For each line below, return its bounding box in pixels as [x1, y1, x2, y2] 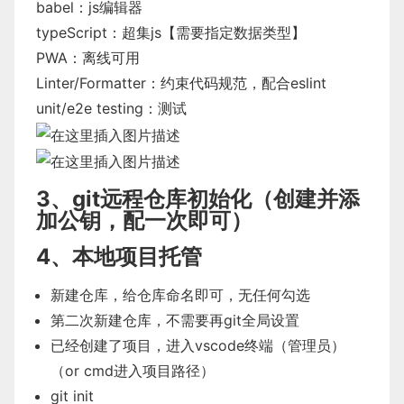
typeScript [36, 23, 107, 41]
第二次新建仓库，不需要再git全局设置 [50, 311, 299, 330]
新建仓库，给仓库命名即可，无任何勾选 [50, 286, 310, 305]
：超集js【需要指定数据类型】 [107, 23, 306, 41]
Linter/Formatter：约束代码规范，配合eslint [36, 74, 326, 92]
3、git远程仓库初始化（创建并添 [36, 186, 360, 213]
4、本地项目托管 [36, 243, 202, 271]
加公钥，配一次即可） [36, 207, 252, 234]
